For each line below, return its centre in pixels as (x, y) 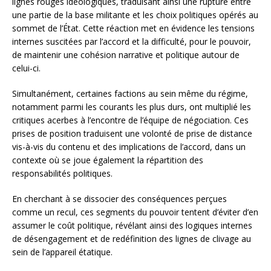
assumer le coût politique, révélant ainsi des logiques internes (132, 226)
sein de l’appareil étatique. (62, 252)
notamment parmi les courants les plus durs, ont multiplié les (132, 107)
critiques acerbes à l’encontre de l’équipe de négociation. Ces (130, 120)
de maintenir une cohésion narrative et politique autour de (126, 55)
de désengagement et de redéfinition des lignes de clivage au (132, 239)
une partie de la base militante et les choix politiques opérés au (135, 15)
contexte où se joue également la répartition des (108, 160)
